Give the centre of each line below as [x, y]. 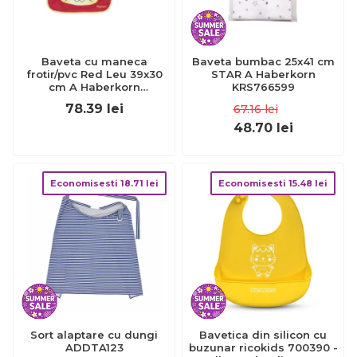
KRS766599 [263, 87]
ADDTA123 [94, 347]
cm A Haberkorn [94, 87]
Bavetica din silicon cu [263, 335]
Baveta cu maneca [94, 61]
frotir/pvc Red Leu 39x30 [94, 74]
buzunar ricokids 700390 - [263, 347]
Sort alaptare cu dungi [94, 335]
